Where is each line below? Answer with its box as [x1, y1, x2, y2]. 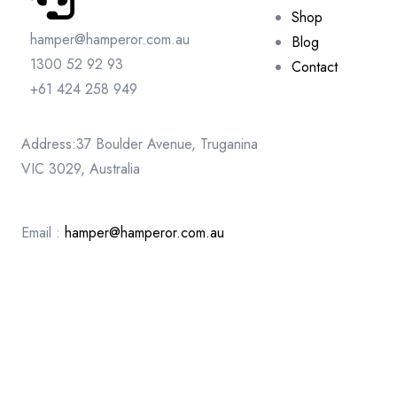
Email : [21, 222, 65, 244]
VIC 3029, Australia [21, 159, 140, 180]
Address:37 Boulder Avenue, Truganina [21, 134, 258, 155]
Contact [292, 57, 338, 78]
